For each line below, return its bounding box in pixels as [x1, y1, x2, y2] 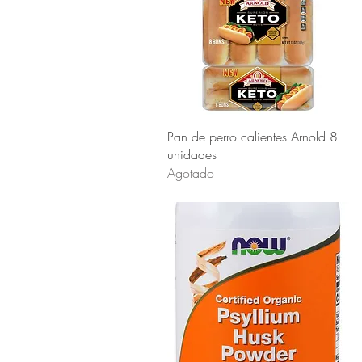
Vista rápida [229, 126, 287, 142]
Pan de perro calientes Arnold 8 [167, 127, 338, 145]
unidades [167, 145, 217, 163]
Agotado [167, 163, 214, 182]
